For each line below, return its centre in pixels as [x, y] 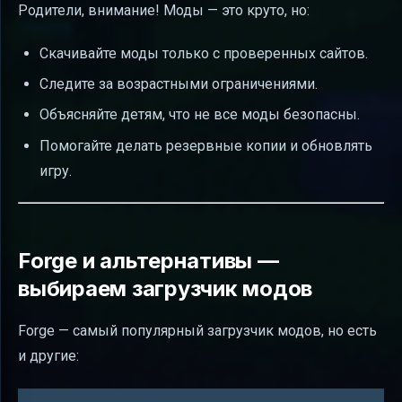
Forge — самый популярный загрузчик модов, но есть [197, 330]
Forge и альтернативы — [149, 260]
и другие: [48, 355]
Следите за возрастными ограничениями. [179, 83]
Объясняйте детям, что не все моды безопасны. [200, 115]
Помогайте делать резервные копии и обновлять [206, 145]
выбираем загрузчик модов [166, 288]
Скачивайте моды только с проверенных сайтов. [204, 53]
